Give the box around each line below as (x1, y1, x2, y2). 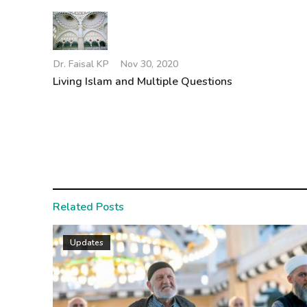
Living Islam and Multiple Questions (53, 74, 232, 90)
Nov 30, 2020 (121, 58, 178, 71)
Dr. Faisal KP (53, 58, 109, 71)
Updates (70, 237, 103, 249)
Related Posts (53, 199, 124, 215)
